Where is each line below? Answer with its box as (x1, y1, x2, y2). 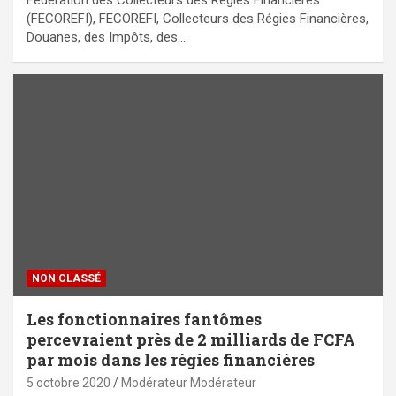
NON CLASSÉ (32, 271, 101, 285)
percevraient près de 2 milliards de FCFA (27, 328, 355, 350)
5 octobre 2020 (27, 375, 110, 390)
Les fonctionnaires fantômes (27, 308, 262, 330)
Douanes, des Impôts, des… (27, 29, 186, 46)
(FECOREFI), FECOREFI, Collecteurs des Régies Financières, (27, 11, 369, 27)
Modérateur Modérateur (121, 375, 256, 390)
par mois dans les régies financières (27, 348, 315, 370)
